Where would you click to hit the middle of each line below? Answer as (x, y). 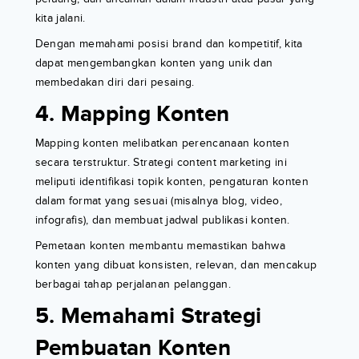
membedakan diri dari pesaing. (115, 83)
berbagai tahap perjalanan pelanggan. (133, 284)
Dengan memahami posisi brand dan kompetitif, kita (169, 44)
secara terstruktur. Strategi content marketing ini (161, 163)
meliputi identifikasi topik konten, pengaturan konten (172, 182)
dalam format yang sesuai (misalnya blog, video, (158, 201)
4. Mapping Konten (132, 115)
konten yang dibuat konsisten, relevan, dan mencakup (176, 265)
